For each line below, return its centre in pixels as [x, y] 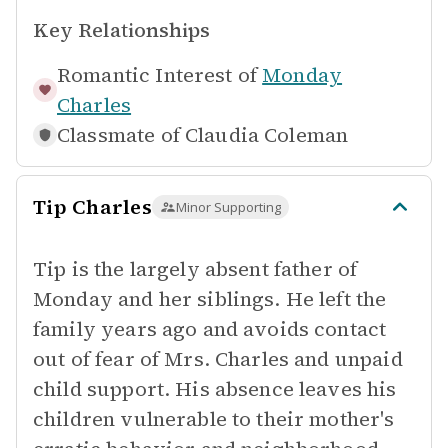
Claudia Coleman [266, 135]
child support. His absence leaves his [215, 389]
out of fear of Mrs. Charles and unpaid [218, 359]
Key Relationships [121, 30]
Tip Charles [92, 207]
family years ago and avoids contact [210, 329]
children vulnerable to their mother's [214, 419]
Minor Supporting [228, 207]
